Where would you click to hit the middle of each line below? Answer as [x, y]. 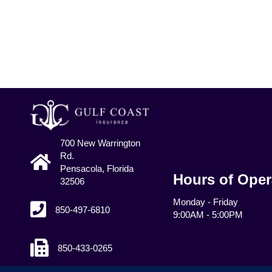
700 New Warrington [100, 143]
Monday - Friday [205, 202]
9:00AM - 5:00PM [208, 214]
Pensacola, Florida [97, 168]
